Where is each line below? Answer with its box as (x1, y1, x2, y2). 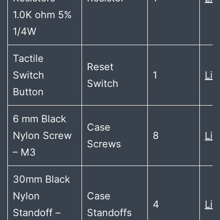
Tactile (13, 53, 44, 64)
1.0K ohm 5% (13, 9, 72, 21)
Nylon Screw (13, 130, 72, 141)
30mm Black (13, 173, 70, 185)
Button (13, 86, 44, 98)
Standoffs (87, 207, 132, 219)
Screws (87, 138, 121, 150)
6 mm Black (13, 113, 66, 125)
